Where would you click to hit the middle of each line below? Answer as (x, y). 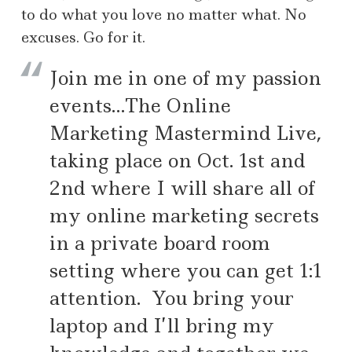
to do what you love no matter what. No (164, 15)
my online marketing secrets (184, 216)
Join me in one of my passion (185, 79)
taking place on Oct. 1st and (177, 161)
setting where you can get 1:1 (186, 271)
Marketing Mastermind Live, (185, 134)
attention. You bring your (172, 299)
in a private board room (160, 244)
